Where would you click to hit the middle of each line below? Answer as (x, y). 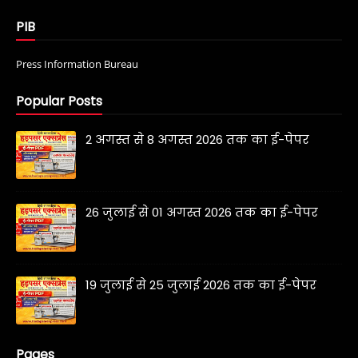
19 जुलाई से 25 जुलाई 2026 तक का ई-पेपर (201, 285)
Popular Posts (59, 101)
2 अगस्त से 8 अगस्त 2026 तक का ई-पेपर (197, 140)
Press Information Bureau (77, 64)
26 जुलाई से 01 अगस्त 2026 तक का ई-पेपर (202, 213)
